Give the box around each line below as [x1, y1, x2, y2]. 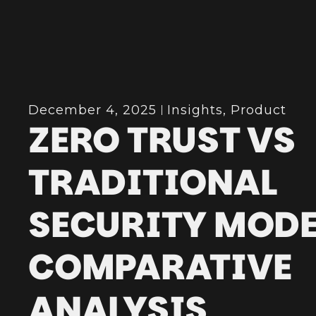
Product [231, 102, 287, 118]
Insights [167, 102, 224, 118]
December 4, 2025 [28, 102, 157, 118]
